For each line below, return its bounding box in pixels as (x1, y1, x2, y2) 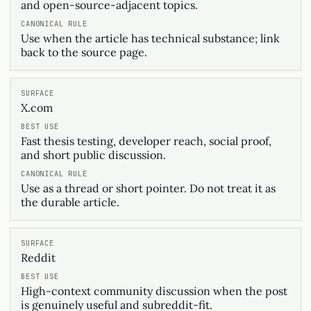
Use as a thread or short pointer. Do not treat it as (21, 181, 276, 195)
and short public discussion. (21, 148, 166, 162)
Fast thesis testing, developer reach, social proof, (21, 134, 271, 148)
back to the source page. (21, 45, 147, 59)
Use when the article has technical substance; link (21, 31, 280, 45)
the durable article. (21, 195, 119, 209)
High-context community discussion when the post (21, 284, 287, 298)
